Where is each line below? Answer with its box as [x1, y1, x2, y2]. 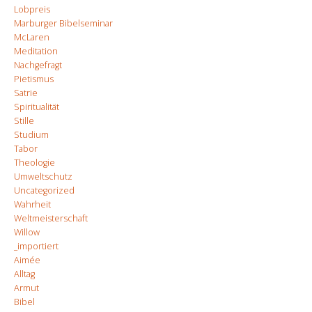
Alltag [14, 268, 35, 281]
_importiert [14, 240, 58, 253]
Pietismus [14, 73, 54, 86]
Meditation [14, 45, 58, 58]
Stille [14, 115, 34, 127]
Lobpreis [14, 3, 50, 16]
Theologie [14, 157, 55, 169]
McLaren [14, 31, 49, 44]
